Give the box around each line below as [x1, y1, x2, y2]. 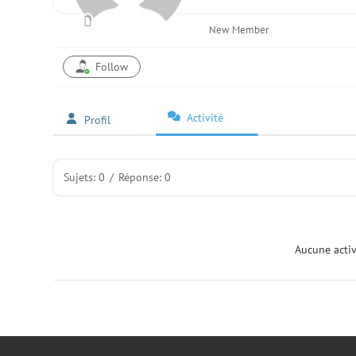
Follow [95, 60, 129, 74]
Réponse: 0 [118, 170, 172, 184]
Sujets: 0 [64, 170, 106, 184]
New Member [209, 23, 269, 37]
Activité [187, 110, 224, 125]
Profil [84, 113, 111, 127]
